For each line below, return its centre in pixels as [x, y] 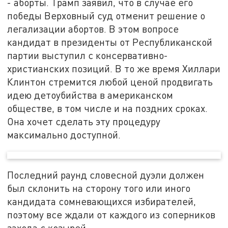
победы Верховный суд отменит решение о [106, 15]
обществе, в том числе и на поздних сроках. [108, 108]
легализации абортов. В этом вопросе [93, 28]
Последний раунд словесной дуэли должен [106, 175]
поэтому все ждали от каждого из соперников [111, 215]
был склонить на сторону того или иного [99, 188]
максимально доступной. [65, 134]
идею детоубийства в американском [90, 95]
